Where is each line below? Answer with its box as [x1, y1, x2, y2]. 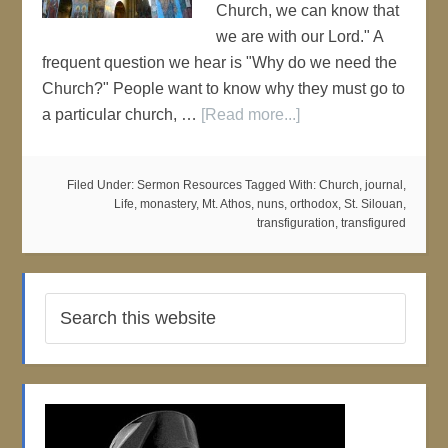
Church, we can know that [216, 2, 400, 19]
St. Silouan [343, 197, 403, 211]
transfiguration [256, 216, 335, 230]
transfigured [340, 216, 406, 230]
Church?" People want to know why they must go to [42, 80, 406, 97]
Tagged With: [244, 178, 319, 192]
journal [364, 178, 403, 192]
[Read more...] [201, 106, 301, 123]
